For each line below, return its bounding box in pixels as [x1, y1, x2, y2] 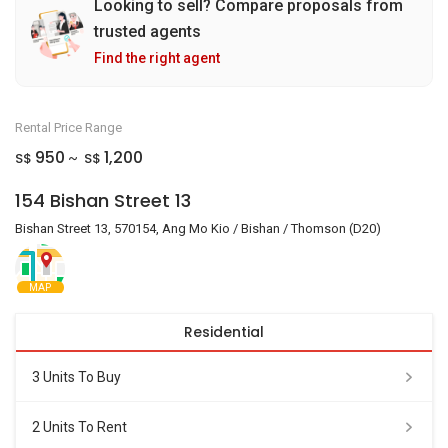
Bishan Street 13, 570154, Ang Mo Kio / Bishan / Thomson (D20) [15, 221, 381, 236]
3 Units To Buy [32, 368, 121, 385]
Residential [184, 322, 264, 342]
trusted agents [94, 22, 201, 41]
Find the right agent [94, 50, 220, 66]
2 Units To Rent [32, 418, 127, 435]
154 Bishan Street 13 [15, 188, 191, 213]
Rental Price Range [15, 120, 122, 135]
